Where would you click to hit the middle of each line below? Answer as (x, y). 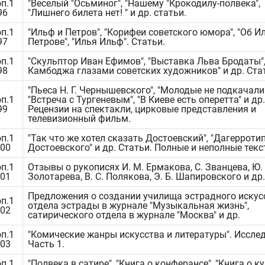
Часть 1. (46, 244)
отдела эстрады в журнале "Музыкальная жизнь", (138, 206)
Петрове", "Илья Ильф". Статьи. (96, 42)
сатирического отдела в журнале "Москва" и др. (134, 215)
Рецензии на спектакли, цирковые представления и (142, 109)
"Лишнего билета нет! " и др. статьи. (107, 13)
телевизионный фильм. (79, 119)
